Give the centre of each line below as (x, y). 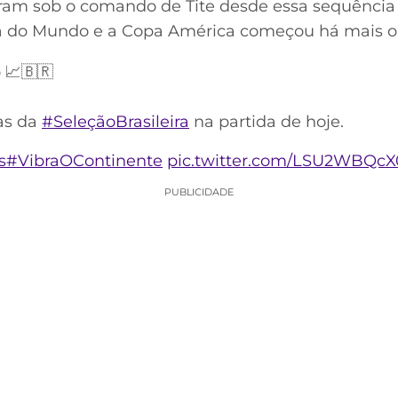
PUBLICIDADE (199, 191)
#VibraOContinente (84, 160)
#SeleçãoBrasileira (115, 122)
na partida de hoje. (267, 122)
